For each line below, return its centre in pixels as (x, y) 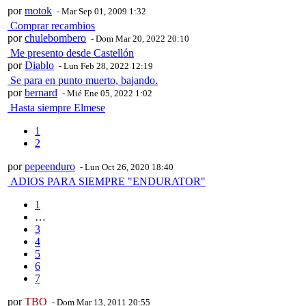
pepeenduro (50, 167)
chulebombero (55, 38)
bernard (41, 93)
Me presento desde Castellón (71, 53)
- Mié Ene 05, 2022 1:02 (106, 94)
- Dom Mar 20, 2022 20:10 (139, 39)
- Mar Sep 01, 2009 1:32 (100, 12)
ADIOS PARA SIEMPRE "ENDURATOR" (107, 182)
